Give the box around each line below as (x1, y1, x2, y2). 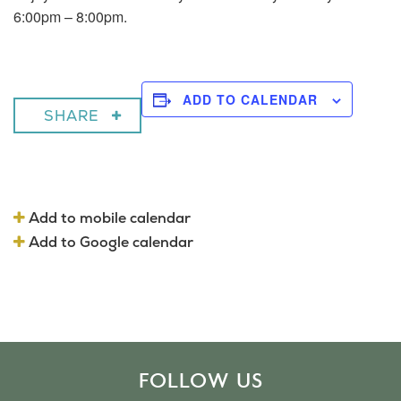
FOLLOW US (138, 368, 263, 393)
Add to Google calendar (25, 234, 193, 252)
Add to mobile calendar (25, 209, 191, 227)
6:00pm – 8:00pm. (13, 6, 127, 27)
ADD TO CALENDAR (183, 90, 318, 108)
